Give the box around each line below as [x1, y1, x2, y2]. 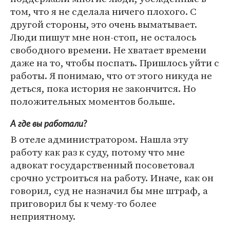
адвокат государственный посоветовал [10, 158, 195, 172]
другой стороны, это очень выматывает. [10, 17, 197, 31]
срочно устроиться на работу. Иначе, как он [10, 171, 214, 185]
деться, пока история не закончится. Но [10, 82, 196, 95]
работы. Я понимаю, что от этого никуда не [10, 69, 212, 83]
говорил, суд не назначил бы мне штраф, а [10, 184, 208, 198]
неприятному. [10, 209, 75, 223]
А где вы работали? [10, 120, 87, 129]
